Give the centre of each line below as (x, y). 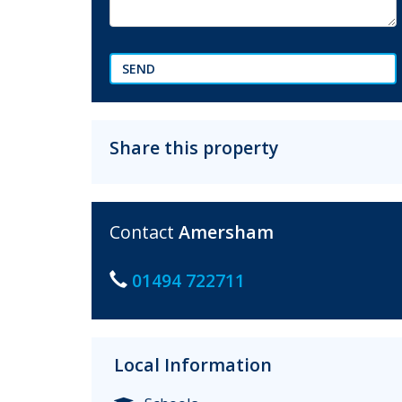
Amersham (226, 232)
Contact (144, 232)
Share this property (194, 148)
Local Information (193, 365)
